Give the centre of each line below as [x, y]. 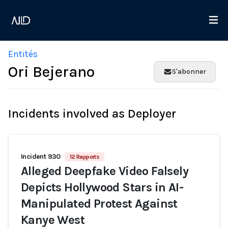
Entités [23, 54]
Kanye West [53, 220]
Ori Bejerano [51, 72]
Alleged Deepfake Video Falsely [105, 171]
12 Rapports [84, 157]
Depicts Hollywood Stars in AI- [102, 187]
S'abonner [189, 72]
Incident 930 [41, 156]
